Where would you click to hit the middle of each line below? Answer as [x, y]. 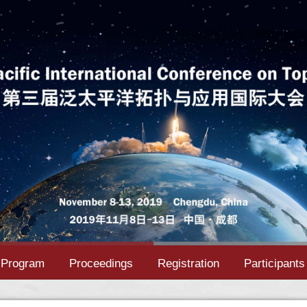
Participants [274, 264]
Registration [188, 264]
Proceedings [101, 264]
